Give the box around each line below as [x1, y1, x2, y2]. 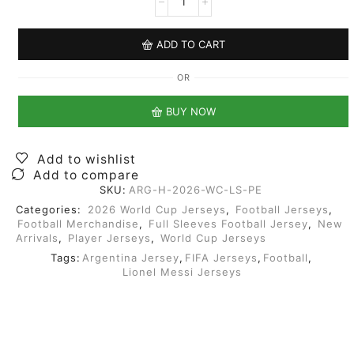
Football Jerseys [235, 203, 329, 217]
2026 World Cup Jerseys [88, 203, 226, 217]
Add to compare [33, 168, 139, 183]
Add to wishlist [37, 152, 136, 168]
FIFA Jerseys [184, 251, 258, 265]
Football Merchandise [17, 217, 139, 231]
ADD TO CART [156, 37, 225, 51]
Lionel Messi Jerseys [122, 265, 242, 279]
